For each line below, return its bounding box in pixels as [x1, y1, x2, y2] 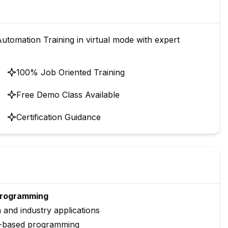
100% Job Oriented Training [16, 67, 125, 77]
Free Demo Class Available [16, 90, 120, 100]
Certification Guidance [16, 112, 101, 122]
